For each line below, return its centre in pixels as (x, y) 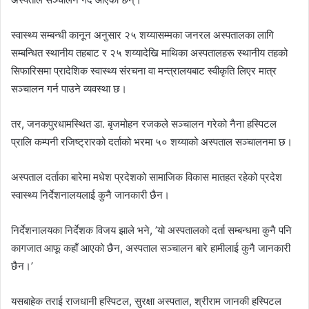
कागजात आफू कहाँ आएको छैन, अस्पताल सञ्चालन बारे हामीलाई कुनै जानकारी (151, 248)
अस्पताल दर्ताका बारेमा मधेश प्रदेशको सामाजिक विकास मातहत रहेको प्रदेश (147, 177)
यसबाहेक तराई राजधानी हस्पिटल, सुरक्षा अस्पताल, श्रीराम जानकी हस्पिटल (146, 301)
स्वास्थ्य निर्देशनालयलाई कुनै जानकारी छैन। (90, 195)
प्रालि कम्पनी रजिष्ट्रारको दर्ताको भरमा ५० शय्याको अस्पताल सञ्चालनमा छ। (152, 141)
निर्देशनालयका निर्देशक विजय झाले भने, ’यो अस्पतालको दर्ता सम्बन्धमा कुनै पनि (151, 230)
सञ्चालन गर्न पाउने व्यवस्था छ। (69, 88)
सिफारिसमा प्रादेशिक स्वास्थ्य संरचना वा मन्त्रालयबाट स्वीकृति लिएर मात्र (144, 70)
